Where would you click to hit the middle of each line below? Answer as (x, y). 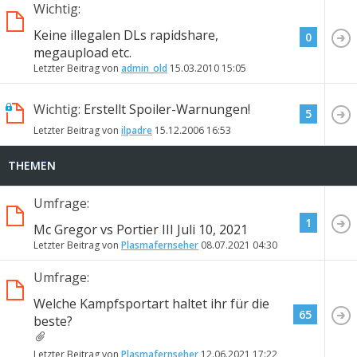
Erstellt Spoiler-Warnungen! (167, 109)
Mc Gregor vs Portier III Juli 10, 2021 (141, 229)
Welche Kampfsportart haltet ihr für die (151, 303)
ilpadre (137, 130)
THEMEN (32, 166)
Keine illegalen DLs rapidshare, (126, 35)
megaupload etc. (82, 52)
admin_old (144, 68)
